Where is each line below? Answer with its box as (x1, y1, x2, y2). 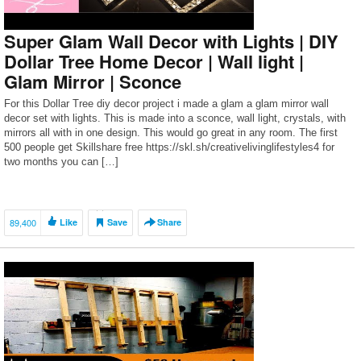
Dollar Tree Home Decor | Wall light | (4, 48, 304, 74)
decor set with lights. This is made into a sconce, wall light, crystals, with (4, 112, 346, 124)
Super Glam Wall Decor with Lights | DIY (4, 28, 338, 54)
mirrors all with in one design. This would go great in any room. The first (4, 127, 338, 139)
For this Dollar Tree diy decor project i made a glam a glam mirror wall (4, 98, 329, 110)
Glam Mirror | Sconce (4, 68, 181, 94)
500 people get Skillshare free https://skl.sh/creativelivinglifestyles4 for (4, 141, 334, 153)
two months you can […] (4, 156, 118, 168)
